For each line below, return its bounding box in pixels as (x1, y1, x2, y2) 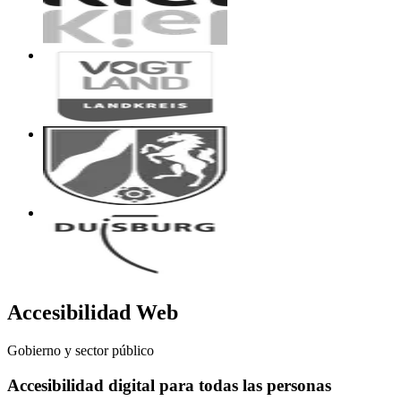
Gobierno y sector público (7, 343, 154, 359)
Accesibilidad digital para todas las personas (7, 376, 331, 396)
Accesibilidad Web (7, 301, 178, 325)
